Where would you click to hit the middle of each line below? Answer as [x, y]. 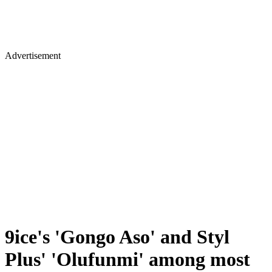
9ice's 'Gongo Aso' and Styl [117, 237]
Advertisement [33, 56]
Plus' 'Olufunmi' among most [127, 260]
